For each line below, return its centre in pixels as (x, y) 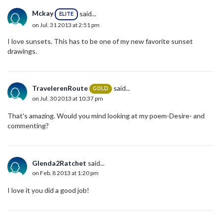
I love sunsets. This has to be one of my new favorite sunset (100, 41)
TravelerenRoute (60, 88)
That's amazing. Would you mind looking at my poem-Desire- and (106, 115)
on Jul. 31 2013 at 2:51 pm (66, 25)
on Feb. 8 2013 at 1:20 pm (65, 173)
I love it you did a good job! (48, 190)
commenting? (28, 125)
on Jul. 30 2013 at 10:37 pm (68, 99)
